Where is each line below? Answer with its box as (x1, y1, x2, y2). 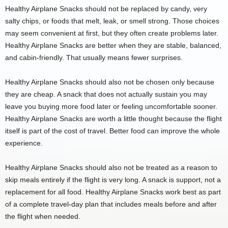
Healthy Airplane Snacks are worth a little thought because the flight (5, 114, 222, 123)
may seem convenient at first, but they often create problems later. (5, 28, 218, 37)
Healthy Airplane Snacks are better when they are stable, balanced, (5, 41, 221, 49)
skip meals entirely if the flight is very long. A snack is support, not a (5, 175, 221, 184)
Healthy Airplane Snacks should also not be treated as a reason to (5, 163, 217, 172)
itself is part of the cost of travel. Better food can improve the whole (5, 126, 220, 135)
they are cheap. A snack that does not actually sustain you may (5, 90, 207, 98)
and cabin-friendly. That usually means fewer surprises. (5, 53, 183, 62)
